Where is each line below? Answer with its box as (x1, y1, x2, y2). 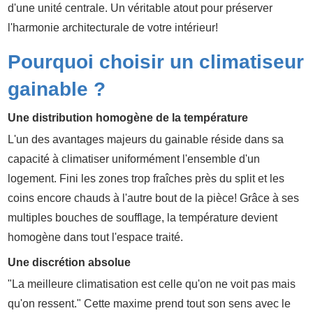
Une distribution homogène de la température (8, 112, 248, 124)
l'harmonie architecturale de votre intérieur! (8, 22, 218, 34)
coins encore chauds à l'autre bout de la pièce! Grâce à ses (8, 192, 299, 204)
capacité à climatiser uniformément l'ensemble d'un (8, 153, 260, 165)
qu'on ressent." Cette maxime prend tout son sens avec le (8, 298, 291, 310)
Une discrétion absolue (8, 256, 131, 268)
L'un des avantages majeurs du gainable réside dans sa (8, 133, 284, 145)
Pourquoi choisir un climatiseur (8, 51, 304, 73)
